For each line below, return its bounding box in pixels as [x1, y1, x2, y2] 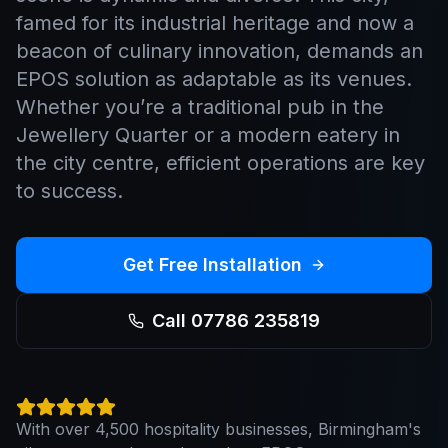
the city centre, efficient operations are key [16, 151, 425, 176]
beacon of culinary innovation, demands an [16, 39, 423, 64]
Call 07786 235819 [152, 310, 320, 332]
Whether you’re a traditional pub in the [16, 95, 384, 120]
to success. [16, 179, 123, 204]
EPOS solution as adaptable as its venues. [16, 67, 412, 92]
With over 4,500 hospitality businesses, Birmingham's [16, 419, 421, 440]
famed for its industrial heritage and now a [16, 11, 414, 36]
